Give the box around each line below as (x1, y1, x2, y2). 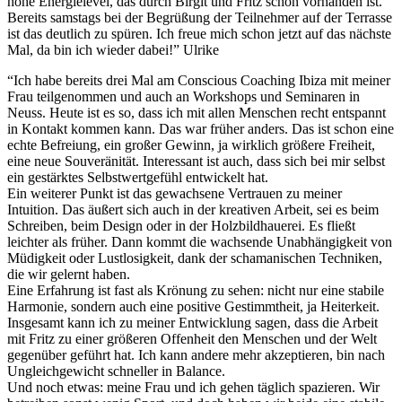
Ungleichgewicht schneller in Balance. (7, 363, 225, 379)
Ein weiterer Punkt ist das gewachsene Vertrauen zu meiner (7, 185, 342, 201)
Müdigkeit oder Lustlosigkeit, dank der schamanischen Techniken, (7, 249, 382, 266)
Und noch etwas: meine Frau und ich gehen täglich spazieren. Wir (7, 379, 380, 395)
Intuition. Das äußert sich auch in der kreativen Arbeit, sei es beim (7, 201, 379, 217)
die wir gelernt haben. (7, 266, 130, 282)
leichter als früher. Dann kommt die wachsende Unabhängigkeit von (7, 233, 392, 249)
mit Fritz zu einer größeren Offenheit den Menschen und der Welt (7, 330, 377, 346)
